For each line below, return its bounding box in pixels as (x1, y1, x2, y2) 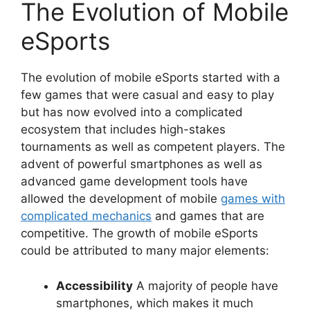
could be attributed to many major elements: (21, 244, 269, 258)
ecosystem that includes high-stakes (21, 122, 226, 137)
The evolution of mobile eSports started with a (21, 71, 280, 85)
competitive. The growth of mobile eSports (21, 226, 258, 241)
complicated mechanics (21, 209, 152, 224)
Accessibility (56, 278, 133, 293)
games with (221, 192, 285, 206)
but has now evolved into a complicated (21, 105, 243, 120)
